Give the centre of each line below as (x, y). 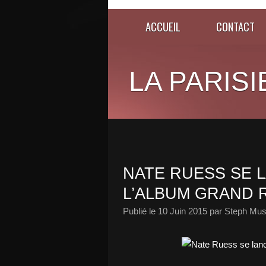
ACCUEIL (163, 26)
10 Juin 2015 (183, 211)
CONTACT (235, 26)
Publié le (140, 211)
